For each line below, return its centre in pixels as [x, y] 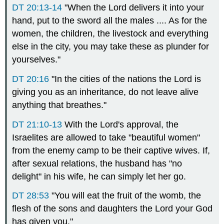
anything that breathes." [59, 105]
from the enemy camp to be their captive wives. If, [111, 150]
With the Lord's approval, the [120, 124]
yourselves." [36, 60]
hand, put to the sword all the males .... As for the [110, 21]
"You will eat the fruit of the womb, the [125, 196]
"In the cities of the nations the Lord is [125, 79]
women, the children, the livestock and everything [110, 34]
